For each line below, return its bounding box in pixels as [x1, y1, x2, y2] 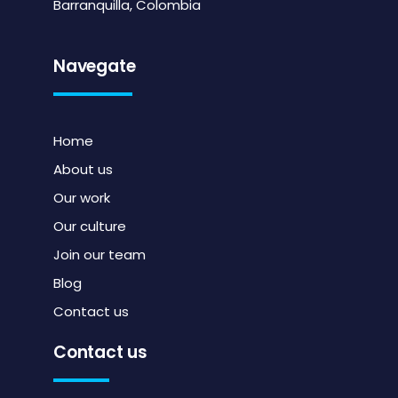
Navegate [53, 54, 136, 79]
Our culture [53, 217, 126, 236]
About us [53, 160, 113, 179]
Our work [53, 188, 110, 208]
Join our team [53, 245, 146, 265]
